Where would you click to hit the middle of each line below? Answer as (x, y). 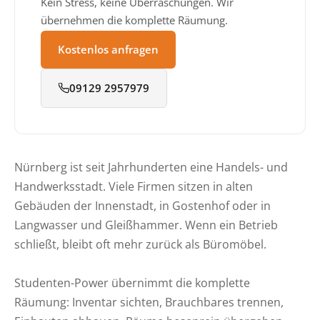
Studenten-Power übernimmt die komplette (132, 282)
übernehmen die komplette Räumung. (134, 20)
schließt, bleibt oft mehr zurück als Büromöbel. (140, 244)
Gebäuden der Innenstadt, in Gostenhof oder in (142, 206)
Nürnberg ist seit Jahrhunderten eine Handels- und (151, 167)
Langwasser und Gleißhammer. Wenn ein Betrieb (146, 225)
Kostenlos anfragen (108, 50)
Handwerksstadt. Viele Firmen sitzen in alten (134, 186)
